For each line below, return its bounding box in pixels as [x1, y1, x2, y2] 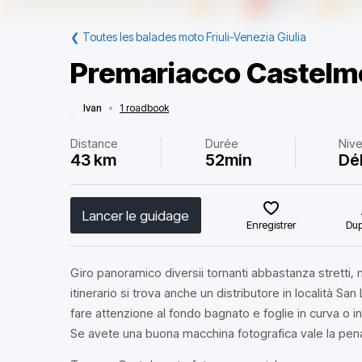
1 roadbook [120, 102, 169, 114]
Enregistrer [246, 218, 297, 231]
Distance [70, 136, 118, 151]
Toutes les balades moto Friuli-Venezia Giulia [82, 30, 306, 44]
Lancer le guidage [82, 207, 189, 224]
